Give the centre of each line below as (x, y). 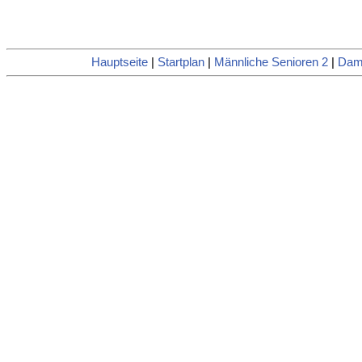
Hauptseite (119, 63)
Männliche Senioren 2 (271, 63)
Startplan (181, 63)
